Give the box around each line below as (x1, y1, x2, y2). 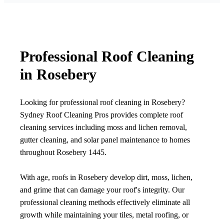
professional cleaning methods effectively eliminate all (20, 198, 190, 207)
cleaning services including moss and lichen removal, (20, 123, 187, 132)
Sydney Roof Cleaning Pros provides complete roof (20, 110, 183, 119)
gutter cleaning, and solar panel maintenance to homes (20, 135, 190, 144)
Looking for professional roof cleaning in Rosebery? (20, 98, 185, 107)
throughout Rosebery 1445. (20, 148, 106, 157)
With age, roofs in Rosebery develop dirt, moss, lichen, (20, 173, 192, 182)
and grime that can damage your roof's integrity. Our (20, 185, 184, 194)
